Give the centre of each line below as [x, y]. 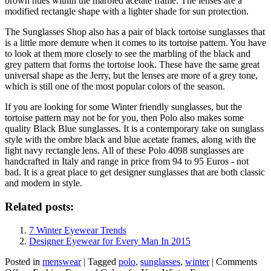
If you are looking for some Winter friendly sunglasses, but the [123, 107]
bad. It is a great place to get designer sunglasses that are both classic [135, 172]
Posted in [22, 261]
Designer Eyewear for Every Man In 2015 [110, 241]
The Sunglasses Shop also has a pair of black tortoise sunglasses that [135, 32]
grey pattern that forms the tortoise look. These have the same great [132, 65]
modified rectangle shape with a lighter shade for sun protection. [127, 11]
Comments [237, 261]
